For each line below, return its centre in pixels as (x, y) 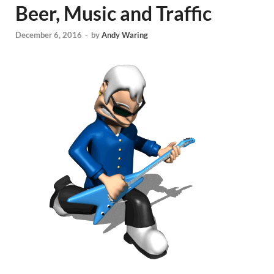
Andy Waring (125, 35)
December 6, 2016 (49, 35)
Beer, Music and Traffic (113, 13)
